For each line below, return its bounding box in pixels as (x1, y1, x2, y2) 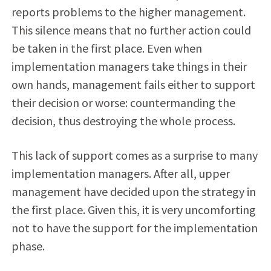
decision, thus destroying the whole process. (11, 113, 235, 128)
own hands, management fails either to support (11, 76, 255, 92)
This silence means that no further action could (11, 22, 251, 38)
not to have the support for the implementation (11, 220, 258, 235)
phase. (11, 238, 45, 253)
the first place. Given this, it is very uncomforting (11, 201, 256, 217)
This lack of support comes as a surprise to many (11, 147, 258, 163)
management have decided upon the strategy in (11, 183, 256, 199)
